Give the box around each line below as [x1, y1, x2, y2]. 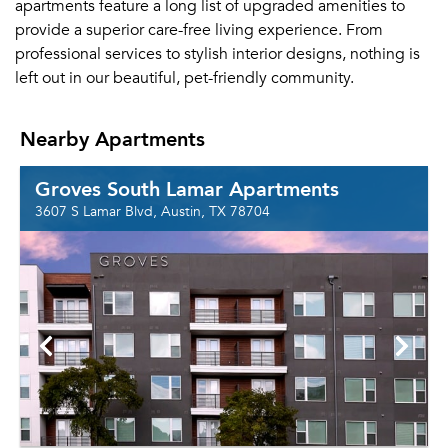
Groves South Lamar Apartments [35, 171, 339, 205]
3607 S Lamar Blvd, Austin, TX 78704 [35, 203, 270, 220]
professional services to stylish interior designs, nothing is [15, 44, 420, 64]
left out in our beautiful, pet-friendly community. [15, 68, 354, 88]
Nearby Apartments [20, 121, 205, 155]
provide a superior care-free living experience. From [15, 20, 383, 40]
